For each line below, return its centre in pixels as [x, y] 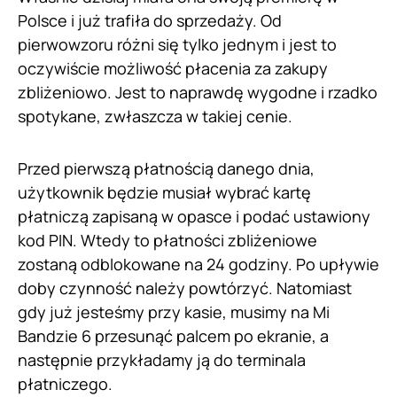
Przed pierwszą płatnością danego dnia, [166, 168]
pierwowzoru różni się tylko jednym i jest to [177, 44]
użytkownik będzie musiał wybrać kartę [164, 192]
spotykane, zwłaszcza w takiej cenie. [155, 116]
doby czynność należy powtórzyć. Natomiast [185, 288]
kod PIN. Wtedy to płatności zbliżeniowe [167, 240]
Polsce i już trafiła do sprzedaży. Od [150, 20]
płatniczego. [65, 383]
